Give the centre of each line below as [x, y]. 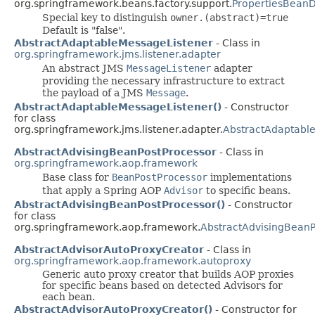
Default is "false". [84, 30]
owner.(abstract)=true [229, 17]
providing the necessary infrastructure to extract [163, 81]
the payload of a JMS [94, 92]
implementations [250, 177]
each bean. [69, 296]
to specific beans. [247, 190]
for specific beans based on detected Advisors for [162, 285]
